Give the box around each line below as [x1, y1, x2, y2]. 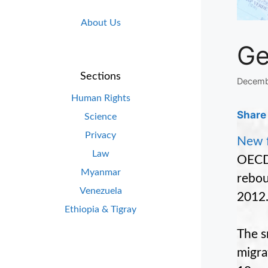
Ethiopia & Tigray [65, 204, 136, 214]
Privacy [85, 130, 116, 140]
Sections [80, 71, 121, 82]
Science [84, 111, 117, 121]
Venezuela [79, 185, 122, 196]
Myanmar [80, 167, 121, 177]
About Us [80, 18, 121, 28]
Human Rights [71, 93, 130, 103]
